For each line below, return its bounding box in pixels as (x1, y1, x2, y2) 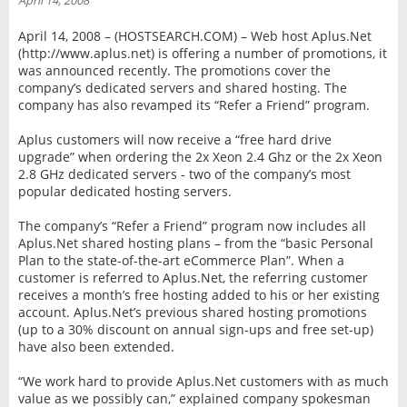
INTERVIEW (49, 3, 122, 21)
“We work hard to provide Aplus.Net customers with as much (17, 372, 389, 390)
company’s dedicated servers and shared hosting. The (17, 78, 347, 96)
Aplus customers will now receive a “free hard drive (17, 130, 332, 148)
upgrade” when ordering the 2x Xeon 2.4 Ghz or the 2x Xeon (17, 147, 382, 165)
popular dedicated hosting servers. (17, 182, 232, 200)
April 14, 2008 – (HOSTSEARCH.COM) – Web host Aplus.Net (17, 26, 372, 45)
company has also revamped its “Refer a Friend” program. (17, 95, 370, 114)
